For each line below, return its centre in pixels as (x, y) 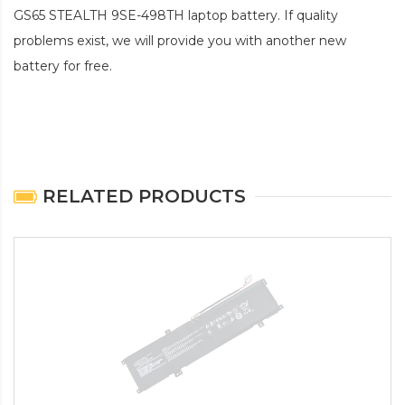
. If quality (308, 16)
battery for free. (63, 66)
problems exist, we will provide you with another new (180, 41)
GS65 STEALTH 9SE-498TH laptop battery (146, 16)
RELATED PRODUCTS (141, 197)
